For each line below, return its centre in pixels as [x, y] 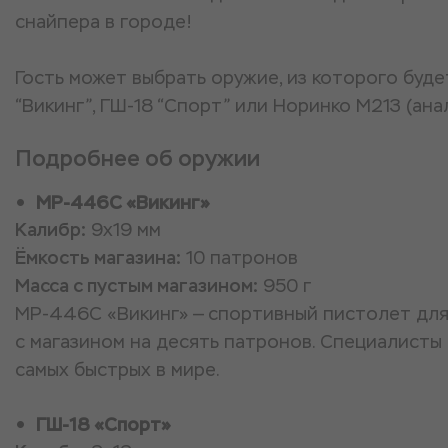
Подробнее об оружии [137, 158]
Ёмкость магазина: [98, 257]
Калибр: [50, 229]
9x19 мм [123, 229]
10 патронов [239, 257]
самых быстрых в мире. [117, 369]
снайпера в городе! [103, 21]
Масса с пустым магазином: [136, 285]
